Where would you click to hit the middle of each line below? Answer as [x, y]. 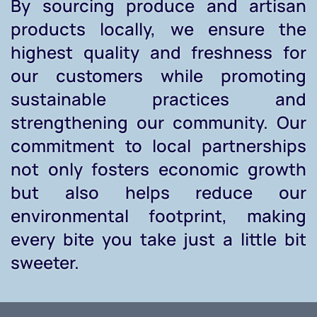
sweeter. [45, 263]
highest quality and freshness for [158, 52]
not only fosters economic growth [158, 169]
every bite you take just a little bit [158, 239]
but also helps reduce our [158, 192]
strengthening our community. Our [158, 122]
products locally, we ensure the [158, 29]
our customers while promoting [158, 76]
